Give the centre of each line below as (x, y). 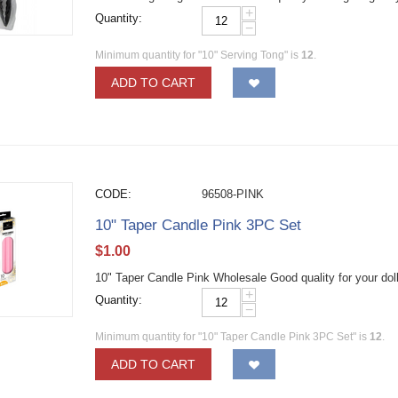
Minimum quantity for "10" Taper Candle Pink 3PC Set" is (233, 337)
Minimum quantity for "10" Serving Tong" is (199, 55)
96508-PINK (233, 194)
